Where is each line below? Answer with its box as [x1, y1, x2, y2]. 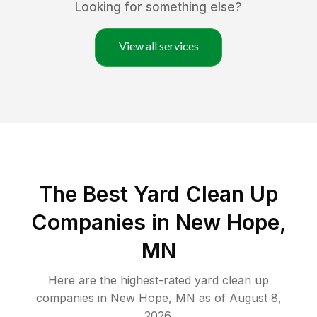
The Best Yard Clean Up [39, 181, 278, 207]
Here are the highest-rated [48, 273, 195, 288]
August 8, [229, 291, 282, 306]
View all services [118, 39, 199, 53]
